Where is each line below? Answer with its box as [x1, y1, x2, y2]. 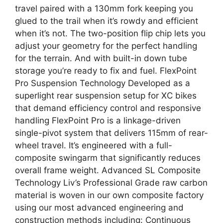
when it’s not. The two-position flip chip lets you [15, 28, 206, 38]
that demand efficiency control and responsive [15, 103, 201, 113]
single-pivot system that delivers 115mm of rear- [15, 128, 208, 138]
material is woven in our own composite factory [15, 190, 204, 200]
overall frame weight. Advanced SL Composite [15, 165, 201, 175]
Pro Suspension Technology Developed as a [15, 78, 190, 88]
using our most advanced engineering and [15, 203, 184, 213]
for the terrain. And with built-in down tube [15, 53, 187, 63]
